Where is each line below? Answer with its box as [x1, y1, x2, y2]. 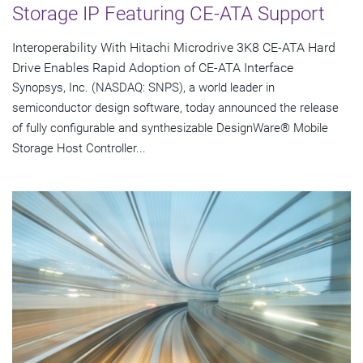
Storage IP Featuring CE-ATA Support [12, 2, 325, 26]
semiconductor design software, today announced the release [12, 100, 339, 116]
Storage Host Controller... [12, 141, 146, 156]
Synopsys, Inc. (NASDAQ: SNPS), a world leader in [12, 80, 275, 96]
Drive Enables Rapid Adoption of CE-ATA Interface [12, 60, 293, 76]
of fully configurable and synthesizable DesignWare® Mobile [12, 121, 328, 136]
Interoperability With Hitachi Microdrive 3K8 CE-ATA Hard [12, 40, 335, 56]
